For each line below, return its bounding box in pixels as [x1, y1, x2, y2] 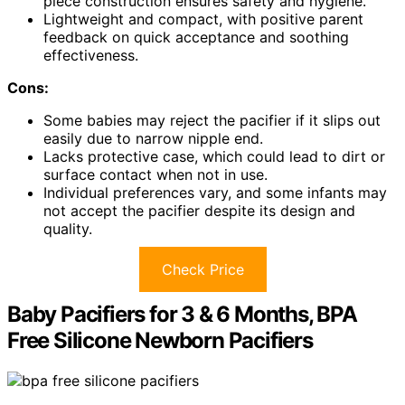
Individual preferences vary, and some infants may [43, 183, 387, 202]
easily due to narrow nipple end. [43, 128, 263, 147]
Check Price [161, 259, 244, 278]
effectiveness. [43, 45, 138, 64]
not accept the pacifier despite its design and [43, 201, 355, 220]
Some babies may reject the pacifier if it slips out [43, 110, 381, 129]
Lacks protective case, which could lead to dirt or [43, 146, 385, 165]
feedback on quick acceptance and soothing [43, 27, 349, 46]
